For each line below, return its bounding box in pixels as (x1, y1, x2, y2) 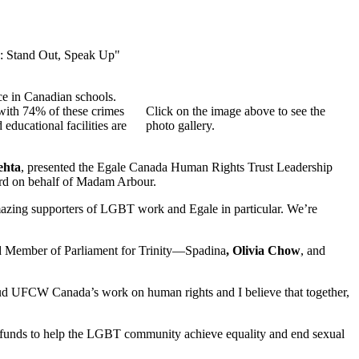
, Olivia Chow (226, 244, 301, 258)
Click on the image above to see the (146, 104, 325, 119)
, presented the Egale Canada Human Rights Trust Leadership (21, 160, 333, 175)
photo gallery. (146, 119, 215, 133)
